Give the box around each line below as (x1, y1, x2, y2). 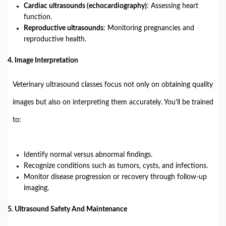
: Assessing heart (147, 3, 198, 10)
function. (24, 14, 52, 21)
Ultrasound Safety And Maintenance (15, 206, 127, 213)
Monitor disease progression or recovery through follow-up (24, 174, 207, 181)
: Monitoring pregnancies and (103, 25, 194, 32)
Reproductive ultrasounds (24, 25, 103, 32)
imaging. (24, 185, 49, 192)
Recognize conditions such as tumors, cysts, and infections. (24, 162, 208, 169)
